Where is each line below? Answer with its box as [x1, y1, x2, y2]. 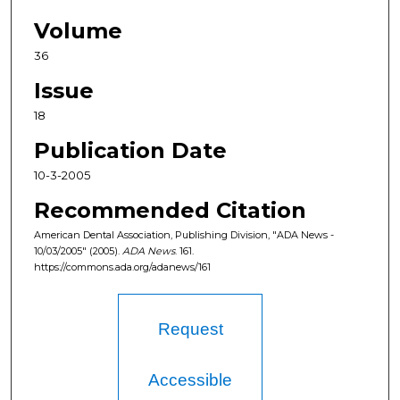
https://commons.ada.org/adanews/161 [33, 261, 211, 274]
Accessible [148, 371, 233, 390]
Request [157, 320, 223, 339]
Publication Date [33, 137, 227, 164]
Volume [33, 18, 122, 45]
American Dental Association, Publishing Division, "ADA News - [33, 229, 334, 242]
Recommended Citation [33, 197, 306, 224]
